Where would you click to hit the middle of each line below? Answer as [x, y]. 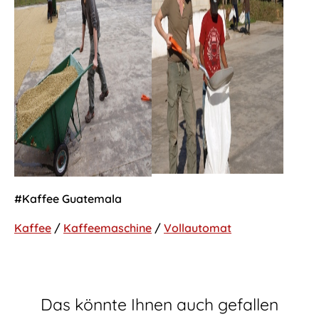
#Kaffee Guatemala [68, 198]
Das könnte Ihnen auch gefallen [159, 304]
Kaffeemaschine [108, 228]
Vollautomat [198, 228]
